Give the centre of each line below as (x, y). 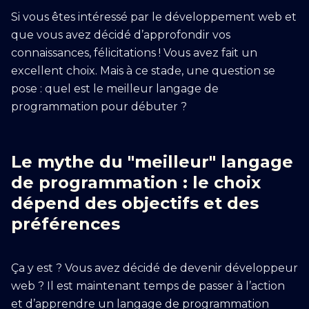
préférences (66, 224)
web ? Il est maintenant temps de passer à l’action (148, 286)
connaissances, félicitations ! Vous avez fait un (134, 53)
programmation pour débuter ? (99, 107)
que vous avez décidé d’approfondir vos (121, 35)
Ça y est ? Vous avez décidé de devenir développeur (154, 268)
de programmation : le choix (136, 182)
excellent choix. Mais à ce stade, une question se (143, 71)
